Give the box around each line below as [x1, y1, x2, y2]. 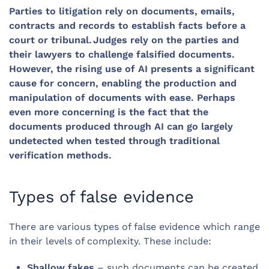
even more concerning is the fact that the [9, 106, 208, 118]
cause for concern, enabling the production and [9, 77, 237, 89]
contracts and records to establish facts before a [9, 20, 246, 32]
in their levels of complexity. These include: [9, 235, 214, 247]
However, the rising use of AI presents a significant [9, 63, 255, 75]
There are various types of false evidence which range [9, 221, 260, 233]
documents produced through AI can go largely [9, 121, 233, 133]
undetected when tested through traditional [9, 135, 220, 147]
